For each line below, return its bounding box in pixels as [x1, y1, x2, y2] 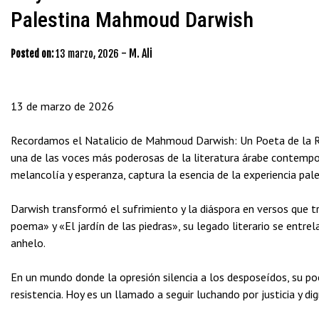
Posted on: [11, 48, 53, 60]
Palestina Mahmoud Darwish [11, 7, 253, 32]
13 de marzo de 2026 [11, 99, 114, 113]
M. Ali [129, 46, 152, 61]
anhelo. [11, 236, 46, 250]
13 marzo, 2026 [56, 48, 119, 60]
